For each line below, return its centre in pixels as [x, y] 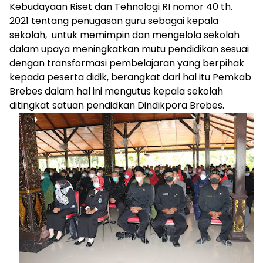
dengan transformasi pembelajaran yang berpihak [127, 63]
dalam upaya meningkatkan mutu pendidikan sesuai [129, 49]
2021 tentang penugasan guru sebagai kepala [114, 21]
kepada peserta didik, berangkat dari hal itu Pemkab [130, 77]
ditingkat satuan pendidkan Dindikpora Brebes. [117, 105]
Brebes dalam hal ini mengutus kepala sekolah [116, 91]
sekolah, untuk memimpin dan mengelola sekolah [124, 35]
